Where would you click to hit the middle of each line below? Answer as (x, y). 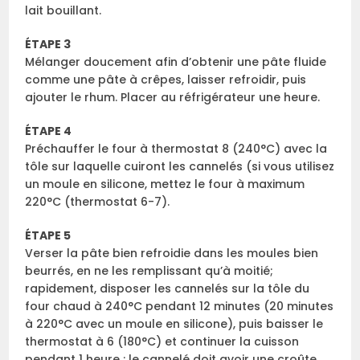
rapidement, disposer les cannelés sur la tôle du (168, 289)
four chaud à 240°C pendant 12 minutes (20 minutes (180, 307)
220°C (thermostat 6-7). (98, 202)
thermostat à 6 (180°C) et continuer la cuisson (162, 342)
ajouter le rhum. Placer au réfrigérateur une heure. (173, 98)
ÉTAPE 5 (48, 236)
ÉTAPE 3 (48, 45)
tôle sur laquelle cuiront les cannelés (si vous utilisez (180, 167)
